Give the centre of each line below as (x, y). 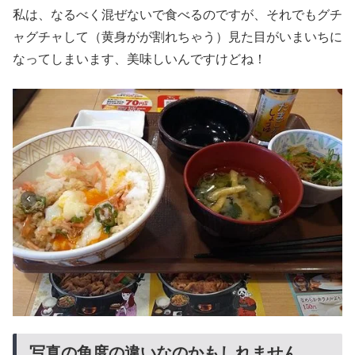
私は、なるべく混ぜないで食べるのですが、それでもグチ (177, 15)
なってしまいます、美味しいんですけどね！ (139, 59)
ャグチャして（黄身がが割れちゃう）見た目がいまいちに (177, 37)
